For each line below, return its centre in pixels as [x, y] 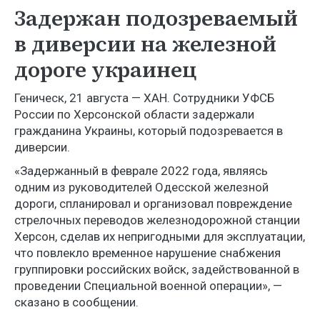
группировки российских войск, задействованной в [157, 269]
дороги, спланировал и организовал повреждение [153, 204]
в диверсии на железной [145, 44]
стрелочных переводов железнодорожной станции [157, 220]
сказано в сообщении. [76, 302]
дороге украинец [105, 70]
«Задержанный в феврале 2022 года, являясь [141, 171]
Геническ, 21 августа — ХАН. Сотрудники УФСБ [144, 98]
